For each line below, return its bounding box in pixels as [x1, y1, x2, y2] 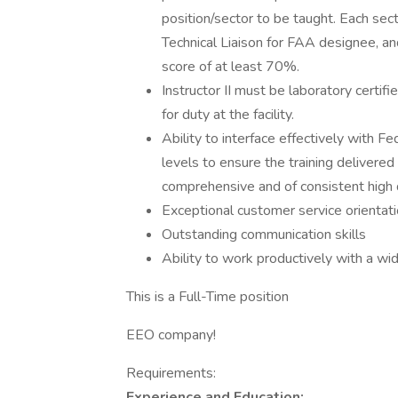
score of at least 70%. [162, 57, 299, 76]
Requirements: [126, 363, 216, 383]
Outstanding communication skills [162, 225, 366, 244]
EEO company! [126, 325, 216, 345]
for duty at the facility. [162, 105, 294, 124]
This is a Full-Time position [126, 287, 289, 306]
